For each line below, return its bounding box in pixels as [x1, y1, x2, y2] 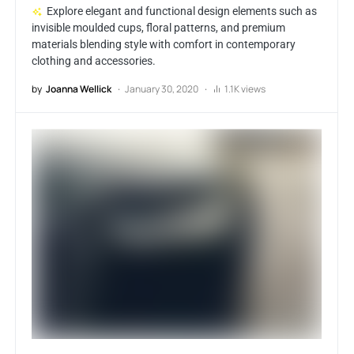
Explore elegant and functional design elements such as [46, 5, 317, 18]
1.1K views [224, 82, 265, 96]
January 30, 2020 [125, 82, 198, 96]
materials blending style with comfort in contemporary [32, 38, 296, 51]
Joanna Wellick [46, 82, 111, 96]
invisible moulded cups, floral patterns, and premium [32, 21, 285, 35]
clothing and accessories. [32, 55, 156, 68]
